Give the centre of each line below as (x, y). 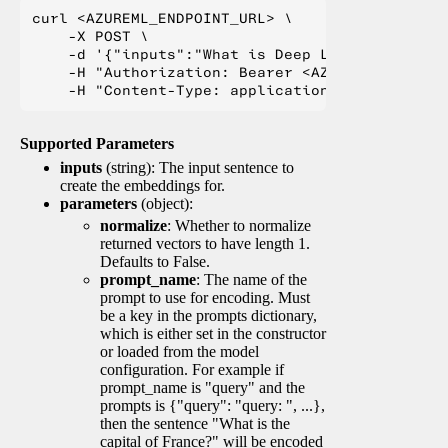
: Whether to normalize (239, 225)
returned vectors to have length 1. (205, 243)
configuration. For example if (192, 369)
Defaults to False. (155, 261)
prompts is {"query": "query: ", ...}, (212, 405)
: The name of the (251, 279)
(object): (165, 203)
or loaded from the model (179, 351)
